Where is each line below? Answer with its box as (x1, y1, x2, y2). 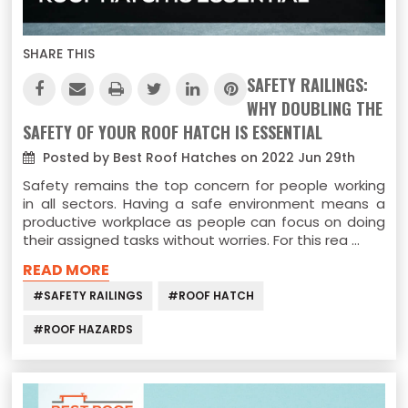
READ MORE (23, 259, 110, 280)
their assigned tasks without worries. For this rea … (23, 229, 361, 250)
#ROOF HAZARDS (33, 321, 134, 337)
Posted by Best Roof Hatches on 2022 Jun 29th (39, 148, 356, 167)
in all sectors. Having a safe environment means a (23, 193, 385, 213)
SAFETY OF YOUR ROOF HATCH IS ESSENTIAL (23, 119, 323, 144)
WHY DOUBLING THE (247, 96, 383, 120)
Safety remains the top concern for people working (23, 175, 385, 195)
